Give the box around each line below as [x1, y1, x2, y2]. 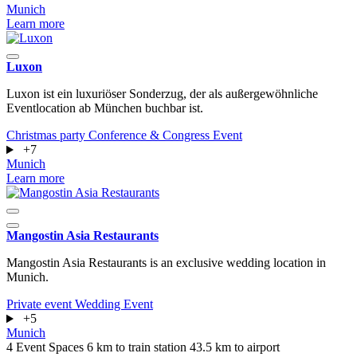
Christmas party [6, 128, 88, 143]
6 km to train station [87, 340, 190, 355]
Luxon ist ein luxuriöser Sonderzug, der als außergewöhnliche [6, 87, 318, 101]
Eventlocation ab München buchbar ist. [6, 101, 203, 116]
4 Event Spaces [6, 340, 87, 355]
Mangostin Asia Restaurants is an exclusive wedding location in [6, 256, 326, 270]
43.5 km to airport [190, 340, 280, 355]
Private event [6, 297, 75, 312]
